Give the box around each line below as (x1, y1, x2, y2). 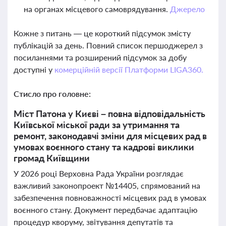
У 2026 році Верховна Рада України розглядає (14, 168, 184, 178)
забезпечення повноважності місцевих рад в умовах (14, 193, 206, 202)
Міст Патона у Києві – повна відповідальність (14, 108, 205, 119)
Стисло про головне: (14, 89, 91, 98)
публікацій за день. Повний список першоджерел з (14, 40, 203, 50)
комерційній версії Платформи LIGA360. (54, 65, 203, 74)
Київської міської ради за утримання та (14, 119, 180, 130)
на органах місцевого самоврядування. (24, 4, 170, 14)
